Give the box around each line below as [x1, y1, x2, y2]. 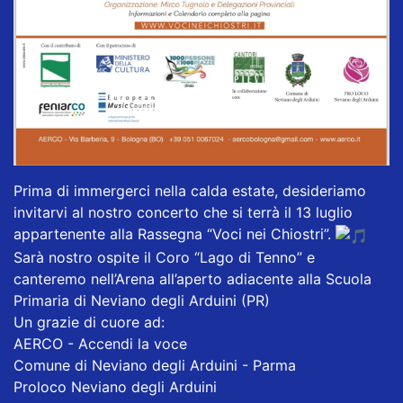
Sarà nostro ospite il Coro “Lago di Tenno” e [13, 247, 315, 266]
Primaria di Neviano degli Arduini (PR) [13, 291, 270, 309]
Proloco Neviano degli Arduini [13, 377, 217, 396]
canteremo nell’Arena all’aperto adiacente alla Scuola [13, 269, 372, 288]
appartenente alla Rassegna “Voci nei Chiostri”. [13, 225, 336, 244]
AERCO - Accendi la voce [13, 334, 187, 353]
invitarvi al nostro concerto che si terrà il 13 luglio [13, 203, 353, 222]
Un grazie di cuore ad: [13, 312, 165, 331]
